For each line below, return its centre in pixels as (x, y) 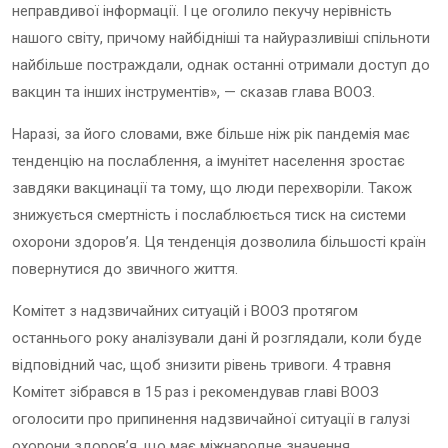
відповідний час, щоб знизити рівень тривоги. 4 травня (201, 364)
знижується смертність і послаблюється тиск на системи (209, 214)
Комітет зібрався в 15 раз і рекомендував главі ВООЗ (195, 391)
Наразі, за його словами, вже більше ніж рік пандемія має (211, 133)
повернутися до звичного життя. (125, 268)
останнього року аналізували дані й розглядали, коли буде (217, 337)
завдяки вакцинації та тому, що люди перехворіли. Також (212, 187)
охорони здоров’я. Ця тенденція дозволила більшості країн (219, 241)
